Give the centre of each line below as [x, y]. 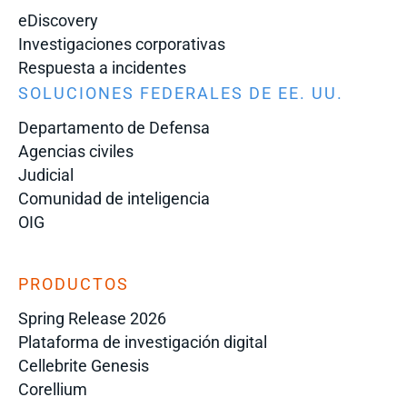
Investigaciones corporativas [122, 44]
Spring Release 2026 [92, 318]
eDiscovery [58, 20]
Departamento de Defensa [114, 127]
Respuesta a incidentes [102, 67]
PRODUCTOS [74, 283]
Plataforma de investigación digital [143, 342]
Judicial [46, 174]
